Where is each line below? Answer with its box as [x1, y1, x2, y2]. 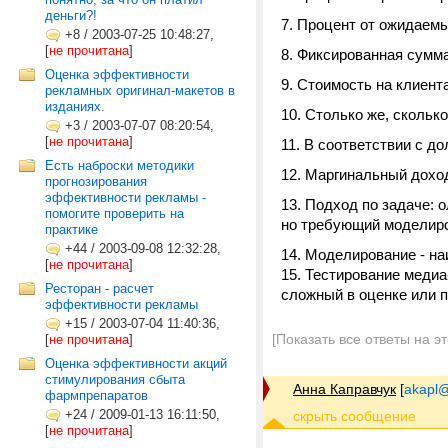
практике [45, 222, 98, 237]
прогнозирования [45, 174, 147, 189]
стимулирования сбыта [45, 372, 185, 387]
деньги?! [45, 8, 97, 23]
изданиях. [45, 99, 105, 114]
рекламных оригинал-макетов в [45, 83, 235, 98]
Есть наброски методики [45, 158, 194, 173]
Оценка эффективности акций [45, 356, 227, 371]
